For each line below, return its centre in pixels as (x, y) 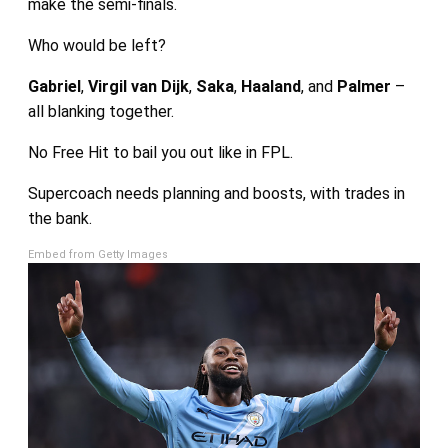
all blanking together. (100, 112)
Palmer (365, 87)
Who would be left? (96, 46)
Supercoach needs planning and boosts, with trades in (216, 194)
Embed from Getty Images (97, 255)
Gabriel (54, 87)
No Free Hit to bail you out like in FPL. (160, 153)
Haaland (270, 87)
